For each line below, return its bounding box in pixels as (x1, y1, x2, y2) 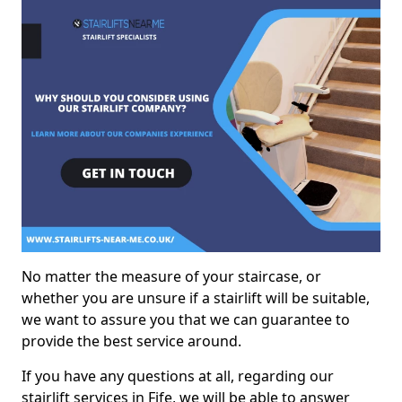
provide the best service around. (22, 330, 241, 351)
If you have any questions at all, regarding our (22, 365, 334, 386)
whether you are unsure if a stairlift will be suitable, (22, 287, 370, 308)
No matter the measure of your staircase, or (22, 266, 321, 286)
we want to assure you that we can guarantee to (22, 309, 350, 329)
